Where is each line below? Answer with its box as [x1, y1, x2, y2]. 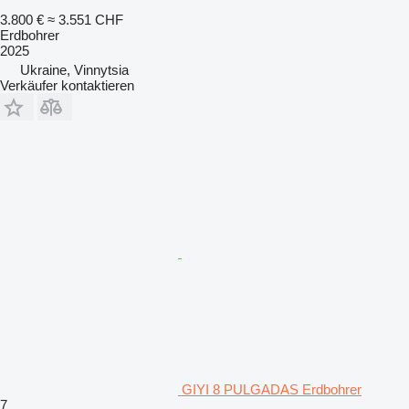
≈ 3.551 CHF [47, 11, 123, 27]
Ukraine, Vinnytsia [20, 61, 129, 78]
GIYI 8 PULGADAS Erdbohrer [182, 381, 362, 397]
